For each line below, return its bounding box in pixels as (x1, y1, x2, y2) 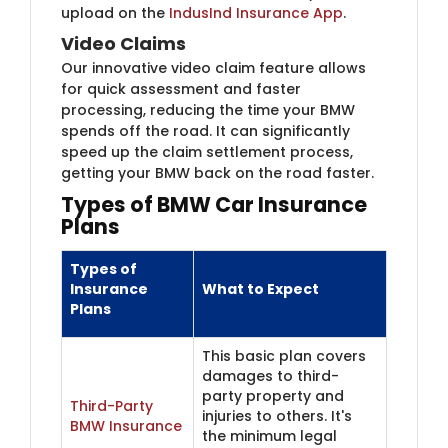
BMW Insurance (70, 415, 182, 436)
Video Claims (61, 30, 186, 56)
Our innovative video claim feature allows (61, 57, 366, 78)
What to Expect (202, 278, 319, 299)
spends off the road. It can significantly (61, 120, 350, 141)
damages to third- (202, 365, 339, 386)
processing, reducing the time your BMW (61, 99, 355, 120)
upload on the (61, 2, 169, 23)
